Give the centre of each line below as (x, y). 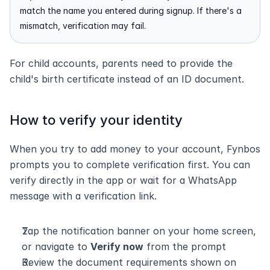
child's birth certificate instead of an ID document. (127, 79)
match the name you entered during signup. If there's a (131, 11)
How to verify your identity (96, 120)
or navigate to (56, 246)
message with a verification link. (83, 196)
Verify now (117, 246)
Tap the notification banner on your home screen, (139, 231)
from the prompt (185, 246)
